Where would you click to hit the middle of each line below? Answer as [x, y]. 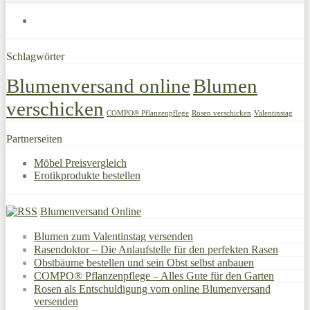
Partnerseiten [34, 138]
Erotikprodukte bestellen [87, 175]
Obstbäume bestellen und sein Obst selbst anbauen [144, 262]
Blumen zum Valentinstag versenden [113, 236]
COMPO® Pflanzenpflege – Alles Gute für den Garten [154, 275]
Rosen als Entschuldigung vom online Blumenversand [152, 289]
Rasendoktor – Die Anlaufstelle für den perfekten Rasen [156, 249]
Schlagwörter [35, 56]
